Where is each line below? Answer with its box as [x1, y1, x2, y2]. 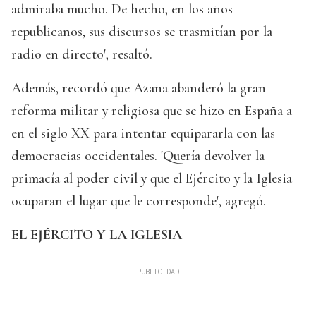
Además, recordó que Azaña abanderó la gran [11, 80, 266, 97]
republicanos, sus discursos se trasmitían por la [11, 23, 272, 41]
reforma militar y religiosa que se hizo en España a [11, 102, 292, 120]
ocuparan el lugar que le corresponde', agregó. [11, 193, 266, 210]
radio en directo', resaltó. [11, 46, 152, 63]
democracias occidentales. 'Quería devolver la [11, 147, 265, 165]
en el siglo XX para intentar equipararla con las [11, 125, 275, 142]
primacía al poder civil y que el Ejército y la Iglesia [11, 170, 292, 188]
